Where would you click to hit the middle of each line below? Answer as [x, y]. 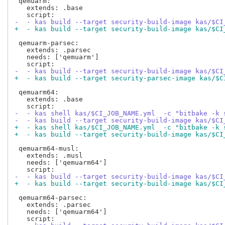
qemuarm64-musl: [47, 149]
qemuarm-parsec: [47, 43]
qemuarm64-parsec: [51, 198]
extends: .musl [49, 156]
